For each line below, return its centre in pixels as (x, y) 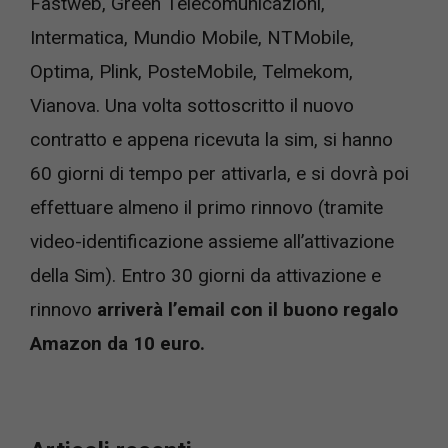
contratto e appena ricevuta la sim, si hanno (211, 139)
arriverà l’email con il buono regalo (247, 309)
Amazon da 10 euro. (117, 343)
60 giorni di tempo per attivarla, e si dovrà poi (219, 173)
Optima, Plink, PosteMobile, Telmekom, (191, 71)
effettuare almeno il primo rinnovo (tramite (206, 207)
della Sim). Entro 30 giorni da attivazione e (205, 275)
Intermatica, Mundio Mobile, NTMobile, (192, 37)
